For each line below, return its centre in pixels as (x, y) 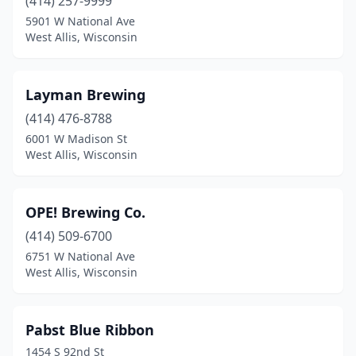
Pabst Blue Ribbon (90, 330)
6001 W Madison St (76, 139)
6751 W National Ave (80, 256)
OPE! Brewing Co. (85, 212)
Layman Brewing (85, 95)
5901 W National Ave (80, 21)
